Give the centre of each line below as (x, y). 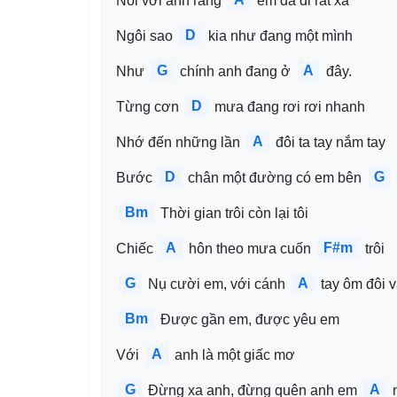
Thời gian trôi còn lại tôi (233, 213)
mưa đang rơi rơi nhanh (288, 107)
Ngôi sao (146, 36)
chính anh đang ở (235, 71)
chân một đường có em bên (275, 178)
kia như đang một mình (279, 36)
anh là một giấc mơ (233, 355)
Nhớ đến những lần (180, 142)
